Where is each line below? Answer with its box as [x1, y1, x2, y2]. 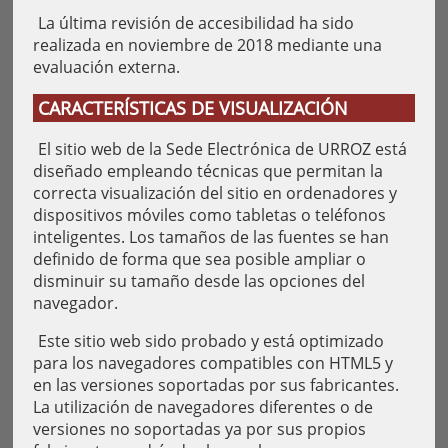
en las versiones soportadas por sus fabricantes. [33, 374, 399, 396]
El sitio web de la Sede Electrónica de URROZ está [38, 138, 407, 160]
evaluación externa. [33, 56, 180, 78]
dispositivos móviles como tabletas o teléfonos [33, 204, 386, 226]
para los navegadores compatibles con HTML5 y [33, 352, 393, 374]
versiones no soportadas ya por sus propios [33, 418, 366, 440]
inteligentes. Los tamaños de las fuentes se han [33, 226, 389, 248]
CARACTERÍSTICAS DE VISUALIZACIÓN [38, 96, 348, 120]
